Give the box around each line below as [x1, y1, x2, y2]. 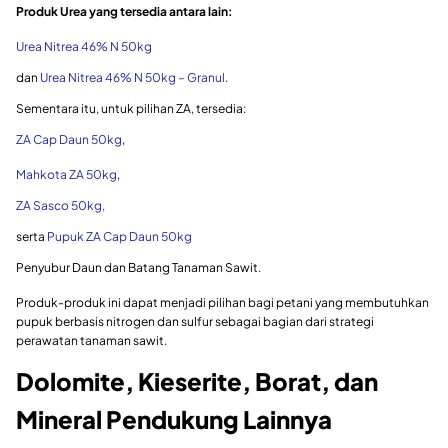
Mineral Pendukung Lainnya [16, 404, 332, 435]
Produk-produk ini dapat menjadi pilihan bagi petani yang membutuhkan [16, 295, 429, 311]
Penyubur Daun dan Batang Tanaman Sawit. [16, 260, 261, 276]
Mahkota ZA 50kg [16, 167, 117, 183]
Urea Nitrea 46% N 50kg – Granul [40, 70, 225, 86]
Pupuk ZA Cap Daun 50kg [47, 229, 192, 245]
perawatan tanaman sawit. [16, 333, 167, 349]
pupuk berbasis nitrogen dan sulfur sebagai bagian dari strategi [16, 314, 374, 330]
